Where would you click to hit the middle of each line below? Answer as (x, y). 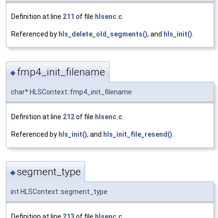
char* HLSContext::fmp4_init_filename (71, 92)
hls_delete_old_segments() (103, 34)
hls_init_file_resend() (138, 134)
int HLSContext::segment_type (59, 192)
